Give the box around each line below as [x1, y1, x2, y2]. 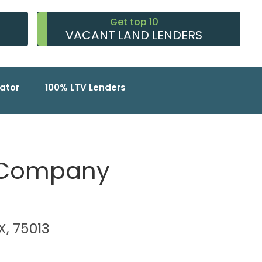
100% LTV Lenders [44, 81, 126, 94]
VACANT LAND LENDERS [65, 27, 203, 44]
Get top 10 [109, 15, 158, 29]
